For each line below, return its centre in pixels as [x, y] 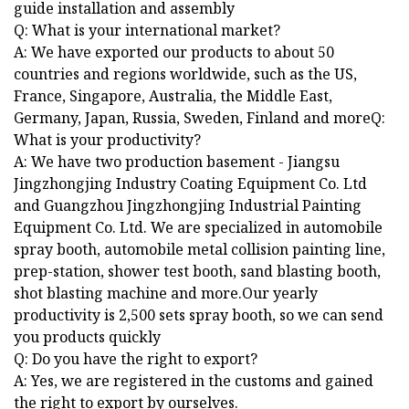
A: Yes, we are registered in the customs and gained [194, 381]
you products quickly [87, 337]
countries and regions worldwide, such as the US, [185, 74]
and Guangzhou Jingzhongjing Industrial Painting [188, 206]
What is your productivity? [107, 140]
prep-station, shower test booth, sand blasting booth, [197, 272]
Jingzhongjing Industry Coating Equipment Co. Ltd [190, 184]
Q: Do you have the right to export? [136, 359]
